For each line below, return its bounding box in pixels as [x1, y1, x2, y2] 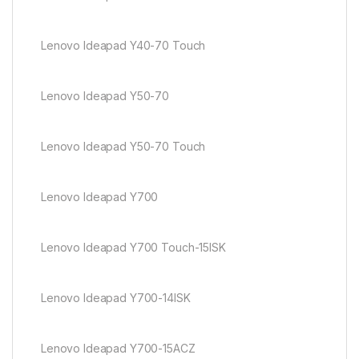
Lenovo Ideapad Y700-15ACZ [41, 341, 196, 356]
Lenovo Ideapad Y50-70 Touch [41, 139, 206, 154]
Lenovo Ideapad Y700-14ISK [41, 291, 191, 305]
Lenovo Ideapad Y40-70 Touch [41, 38, 206, 53]
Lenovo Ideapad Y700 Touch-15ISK [41, 240, 226, 255]
